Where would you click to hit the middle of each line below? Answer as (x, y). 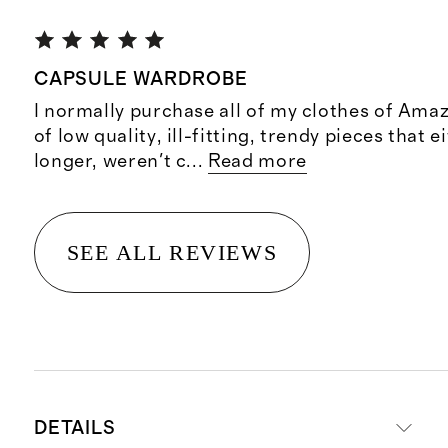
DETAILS (75, 428)
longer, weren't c (110, 161)
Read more (257, 161)
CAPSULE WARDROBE (140, 80)
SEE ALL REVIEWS (172, 252)
